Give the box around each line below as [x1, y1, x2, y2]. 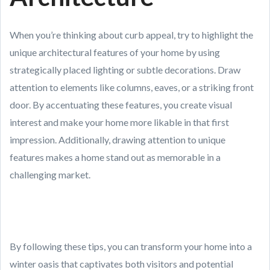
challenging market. [10, 169, 90, 180]
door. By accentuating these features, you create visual [10, 99, 232, 110]
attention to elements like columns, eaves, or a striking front [10, 81, 254, 93]
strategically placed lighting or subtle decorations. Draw [10, 64, 240, 75]
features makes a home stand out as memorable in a [10, 151, 221, 163]
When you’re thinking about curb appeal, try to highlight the [10, 29, 253, 40]
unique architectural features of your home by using [10, 46, 220, 58]
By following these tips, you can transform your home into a [10, 240, 252, 252]
